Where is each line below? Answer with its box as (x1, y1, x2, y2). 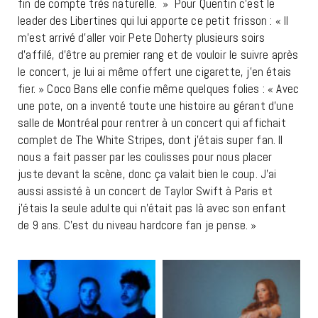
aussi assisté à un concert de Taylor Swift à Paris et (18, 183, 273, 199)
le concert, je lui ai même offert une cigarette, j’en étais (18, 64, 292, 80)
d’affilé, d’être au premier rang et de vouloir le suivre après (18, 47, 299, 63)
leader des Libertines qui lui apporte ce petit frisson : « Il (18, 13, 289, 29)
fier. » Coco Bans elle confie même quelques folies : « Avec (18, 81, 300, 97)
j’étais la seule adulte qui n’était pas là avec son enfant (18, 200, 286, 216)
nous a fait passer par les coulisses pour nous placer (18, 149, 273, 165)
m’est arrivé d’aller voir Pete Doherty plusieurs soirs (18, 30, 265, 46)
